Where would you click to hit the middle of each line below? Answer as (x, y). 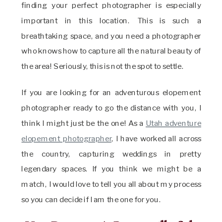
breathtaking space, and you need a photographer (111, 36)
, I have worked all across (156, 139)
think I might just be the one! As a (84, 123)
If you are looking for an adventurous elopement (111, 93)
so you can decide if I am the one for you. (92, 199)
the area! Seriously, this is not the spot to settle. (103, 66)
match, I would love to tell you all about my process (111, 184)
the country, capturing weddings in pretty (111, 154)
